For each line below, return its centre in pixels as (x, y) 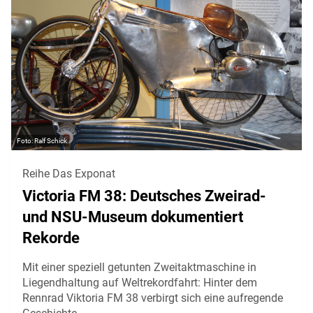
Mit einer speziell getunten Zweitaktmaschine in (139, 267)
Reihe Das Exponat (69, 174)
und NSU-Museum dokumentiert (133, 217)
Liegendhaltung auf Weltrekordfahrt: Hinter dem (140, 283)
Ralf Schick (51, 141)
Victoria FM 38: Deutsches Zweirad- (144, 196)
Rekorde (51, 238)
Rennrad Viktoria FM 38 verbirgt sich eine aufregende (153, 298)
